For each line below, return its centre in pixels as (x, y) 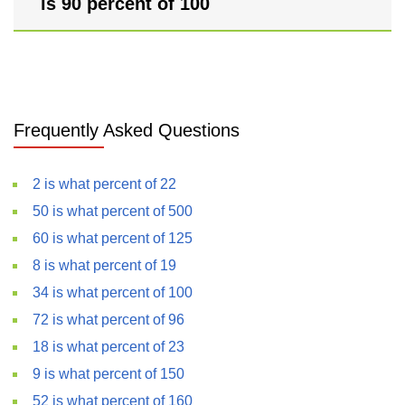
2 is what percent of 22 (104, 184)
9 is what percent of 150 (108, 374)
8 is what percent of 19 (104, 265)
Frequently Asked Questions (127, 130)
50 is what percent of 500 (113, 211)
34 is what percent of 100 (113, 292)
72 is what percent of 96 (108, 320)
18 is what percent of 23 (108, 347)
